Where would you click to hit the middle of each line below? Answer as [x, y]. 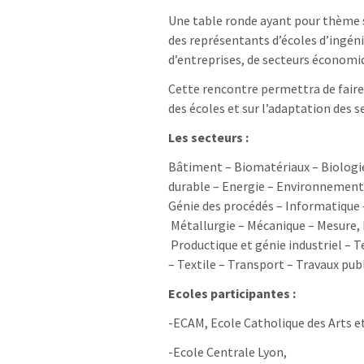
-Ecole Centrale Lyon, [227, 352]
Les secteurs [206, 138]
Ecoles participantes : [232, 294]
